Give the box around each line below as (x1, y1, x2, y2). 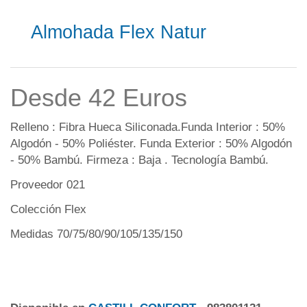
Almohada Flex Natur (31, 22, 206, 43)
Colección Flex (10, 203, 86, 217)
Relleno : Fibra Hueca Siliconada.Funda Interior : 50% (10, 121, 285, 134)
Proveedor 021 (10, 178, 85, 192)
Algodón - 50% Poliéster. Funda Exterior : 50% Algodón (10, 137, 292, 151)
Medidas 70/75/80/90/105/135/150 (10, 228, 182, 241)
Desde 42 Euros (10, 84, 187, 112)
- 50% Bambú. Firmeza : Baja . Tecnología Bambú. (10, 153, 269, 167)
